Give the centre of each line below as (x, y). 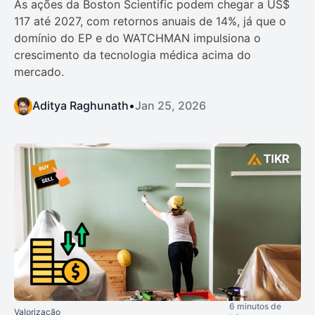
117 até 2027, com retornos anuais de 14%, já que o (150, 21)
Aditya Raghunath (81, 105)
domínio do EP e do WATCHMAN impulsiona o (137, 38)
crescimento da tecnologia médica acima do (133, 54)
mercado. (39, 71)
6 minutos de (255, 307)
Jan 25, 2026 (171, 105)
